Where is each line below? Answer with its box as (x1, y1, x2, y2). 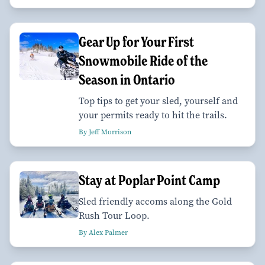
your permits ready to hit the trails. (79, 109, 227, 122)
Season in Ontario (79, 71, 175, 89)
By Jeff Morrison (79, 127, 131, 137)
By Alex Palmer (79, 228, 128, 238)
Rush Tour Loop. (79, 209, 150, 222)
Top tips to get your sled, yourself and (79, 95, 238, 108)
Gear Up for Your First (79, 33, 194, 51)
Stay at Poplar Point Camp (79, 172, 220, 189)
